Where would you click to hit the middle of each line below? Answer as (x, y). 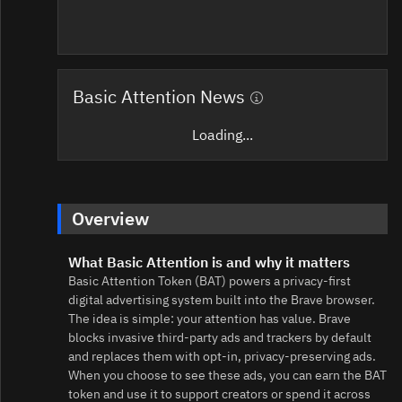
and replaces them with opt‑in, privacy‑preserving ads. (222, 357)
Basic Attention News (159, 97)
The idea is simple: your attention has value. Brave (210, 319)
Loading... (223, 135)
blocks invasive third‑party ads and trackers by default (220, 338)
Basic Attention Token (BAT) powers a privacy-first (210, 281)
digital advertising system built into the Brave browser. (222, 300)
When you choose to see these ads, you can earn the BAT (227, 376)
